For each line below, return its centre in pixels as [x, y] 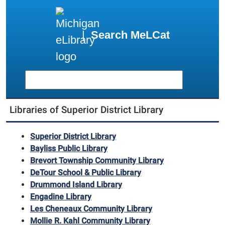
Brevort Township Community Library [97, 161]
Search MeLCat [130, 35]
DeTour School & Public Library [86, 173]
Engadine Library [61, 197]
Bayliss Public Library [69, 149]
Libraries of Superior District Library [86, 110]
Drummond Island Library [76, 185]
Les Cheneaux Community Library [91, 209]
